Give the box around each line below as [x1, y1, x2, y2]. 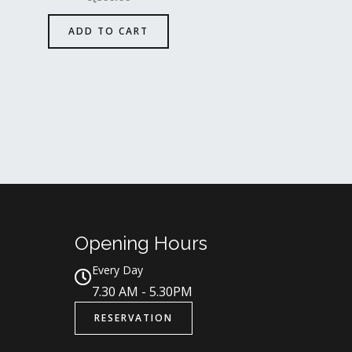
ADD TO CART [68, 24, 148, 38]
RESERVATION [93, 311, 173, 325]
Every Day [91, 262, 143, 278]
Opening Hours [74, 232, 207, 255]
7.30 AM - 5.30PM [91, 283, 192, 301]
